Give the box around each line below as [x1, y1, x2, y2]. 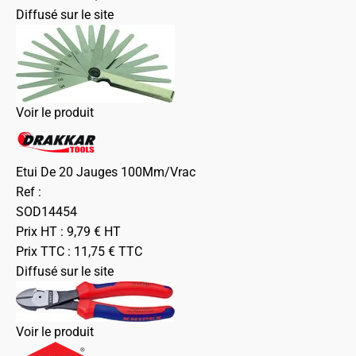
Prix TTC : [16, 244, 74, 259]
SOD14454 [16, 204, 77, 219]
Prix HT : [16, 224, 67, 239]
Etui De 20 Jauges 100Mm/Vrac [16, 164, 195, 180]
